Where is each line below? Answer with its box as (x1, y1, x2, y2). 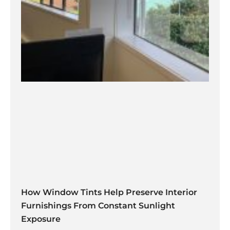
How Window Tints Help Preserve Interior (21, 187, 197, 198)
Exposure (21, 214, 61, 224)
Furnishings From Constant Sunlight (21, 201, 175, 211)
